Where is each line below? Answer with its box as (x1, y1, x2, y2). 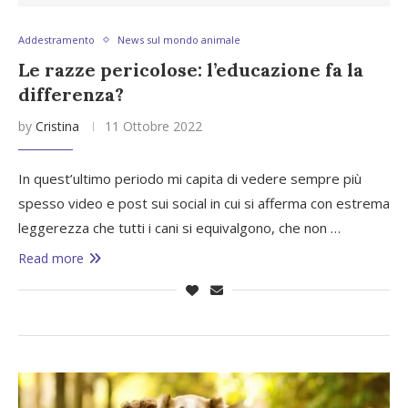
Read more (18, 250, 84, 267)
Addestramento (18, 33, 95, 46)
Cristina (36, 117, 79, 135)
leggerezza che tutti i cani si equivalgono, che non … (18, 219, 341, 237)
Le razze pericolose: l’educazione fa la (18, 58, 363, 81)
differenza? (18, 83, 124, 106)
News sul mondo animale (117, 33, 240, 46)
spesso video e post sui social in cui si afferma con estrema (18, 194, 390, 212)
